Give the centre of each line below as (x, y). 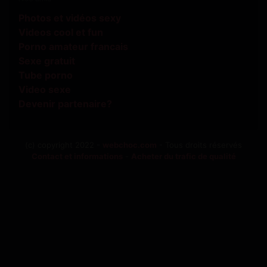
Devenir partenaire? (65, 104)
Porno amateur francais (73, 47)
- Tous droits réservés (199, 145)
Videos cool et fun (61, 32)
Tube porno (46, 75)
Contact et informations (77, 156)
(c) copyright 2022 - (64, 145)
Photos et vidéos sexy (70, 18)
